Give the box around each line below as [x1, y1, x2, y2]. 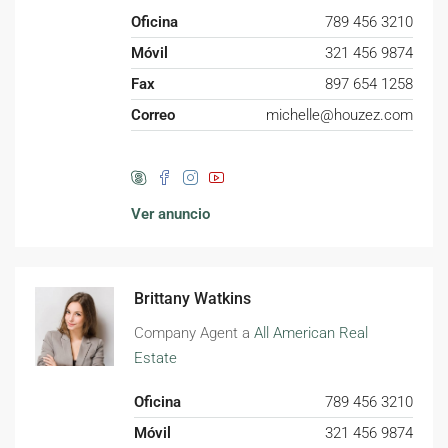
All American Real [254, 324, 369, 343]
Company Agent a [134, 324, 255, 343]
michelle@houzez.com [266, 106, 413, 125]
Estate [134, 349, 178, 368]
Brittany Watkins [134, 289, 252, 309]
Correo [130, 106, 175, 125]
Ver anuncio [130, 205, 210, 224]
